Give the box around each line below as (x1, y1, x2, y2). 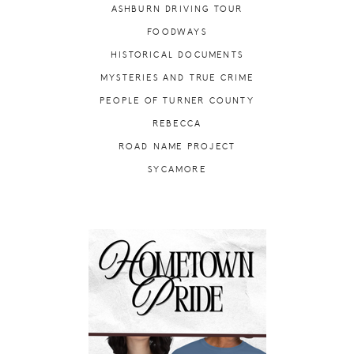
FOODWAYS (147, 26, 207, 39)
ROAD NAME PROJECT (118, 141, 236, 153)
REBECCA (152, 118, 202, 130)
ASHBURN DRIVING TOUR (111, 3, 243, 16)
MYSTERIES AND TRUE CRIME (100, 72, 254, 85)
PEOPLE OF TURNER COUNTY (100, 95, 254, 107)
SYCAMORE (148, 164, 206, 176)
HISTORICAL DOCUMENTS (111, 49, 243, 62)
